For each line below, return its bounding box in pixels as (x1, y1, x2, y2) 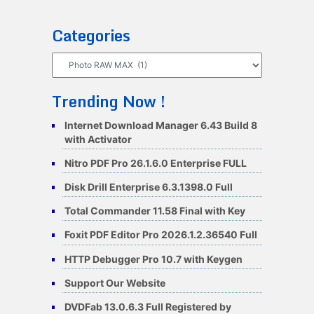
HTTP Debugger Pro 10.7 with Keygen (64, 252, 243, 265)
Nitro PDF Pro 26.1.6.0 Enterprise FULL (64, 156, 247, 169)
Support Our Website (64, 276, 165, 289)
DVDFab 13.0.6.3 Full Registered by (64, 300, 231, 313)
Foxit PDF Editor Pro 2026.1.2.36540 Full (64, 228, 257, 241)
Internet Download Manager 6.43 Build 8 (64, 118, 257, 131)
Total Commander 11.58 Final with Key (64, 205, 245, 217)
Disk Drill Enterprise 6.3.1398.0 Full (64, 181, 233, 193)
